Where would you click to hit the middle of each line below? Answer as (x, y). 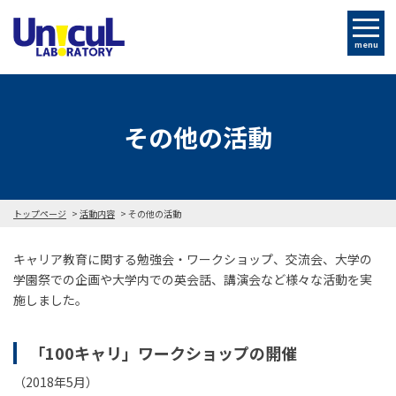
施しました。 (50, 299)
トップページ (40, 213)
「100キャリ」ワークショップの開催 (163, 352)
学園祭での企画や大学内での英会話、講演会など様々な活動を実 (193, 279)
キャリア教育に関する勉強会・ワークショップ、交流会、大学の (193, 259)
